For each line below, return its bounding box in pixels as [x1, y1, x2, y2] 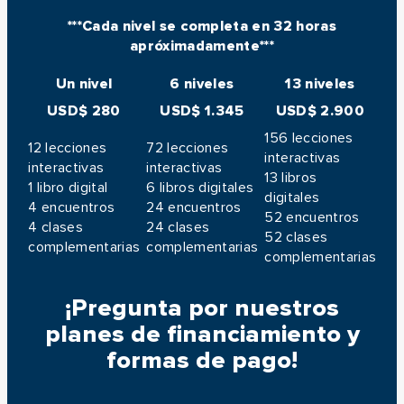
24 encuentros [146, 197, 242, 216]
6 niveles [170, 74, 234, 93]
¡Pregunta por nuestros [65, 292, 339, 323]
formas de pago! [106, 344, 298, 375]
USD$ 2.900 [275, 101, 365, 120]
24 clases [146, 217, 210, 236]
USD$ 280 [47, 101, 121, 120]
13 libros [264, 168, 317, 187]
